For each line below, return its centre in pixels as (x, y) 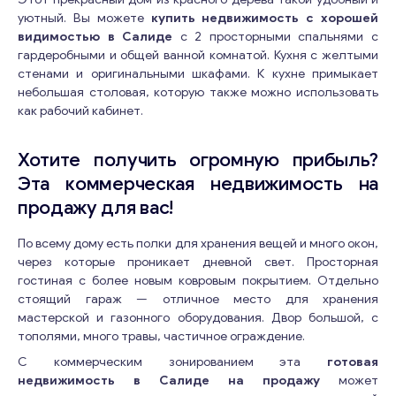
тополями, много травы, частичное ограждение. (161, 336)
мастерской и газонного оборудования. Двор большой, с (198, 318)
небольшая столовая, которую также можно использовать (198, 92)
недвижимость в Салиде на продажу (169, 381)
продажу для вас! (95, 208)
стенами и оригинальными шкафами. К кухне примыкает (198, 74)
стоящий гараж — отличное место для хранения (198, 299)
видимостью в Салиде (95, 37)
